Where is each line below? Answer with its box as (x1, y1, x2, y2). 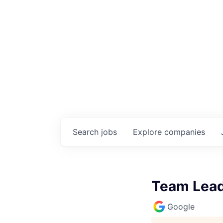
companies (164, 126, 205, 137)
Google (167, 201, 195, 212)
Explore (133, 126, 164, 137)
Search (73, 126, 101, 137)
